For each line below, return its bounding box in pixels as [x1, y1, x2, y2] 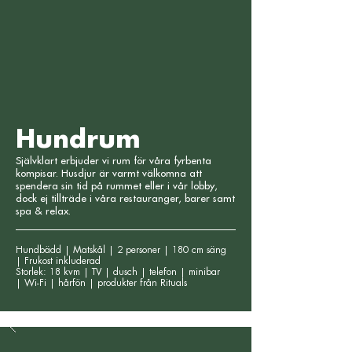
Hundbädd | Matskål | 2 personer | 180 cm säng [16, 245, 229, 255]
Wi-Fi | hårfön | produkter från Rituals [21, 278, 190, 288]
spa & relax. [16, 206, 71, 216]
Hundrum [16, 127, 141, 152]
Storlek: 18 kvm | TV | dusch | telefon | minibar [16, 267, 220, 277]
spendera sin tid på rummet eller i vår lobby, [16, 181, 218, 191]
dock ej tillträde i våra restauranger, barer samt [16, 193, 235, 203]
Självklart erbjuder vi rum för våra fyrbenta [16, 156, 211, 166]
